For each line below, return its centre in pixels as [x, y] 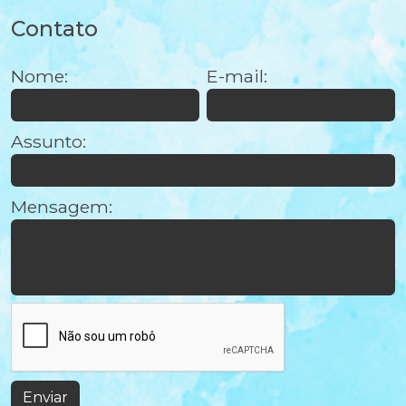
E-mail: [237, 76]
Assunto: [48, 141]
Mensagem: [62, 207]
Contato [54, 29]
